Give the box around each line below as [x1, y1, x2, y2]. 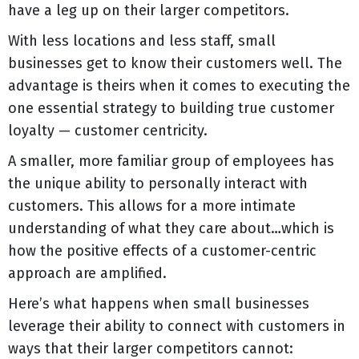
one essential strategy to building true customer [8, 99, 334, 117]
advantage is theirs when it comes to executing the [8, 76, 350, 95]
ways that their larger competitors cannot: [8, 339, 293, 357]
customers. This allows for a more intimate [8, 196, 296, 215]
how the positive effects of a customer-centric [8, 241, 317, 260]
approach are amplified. [8, 264, 167, 282]
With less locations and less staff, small [8, 31, 276, 50]
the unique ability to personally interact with [8, 174, 308, 192]
